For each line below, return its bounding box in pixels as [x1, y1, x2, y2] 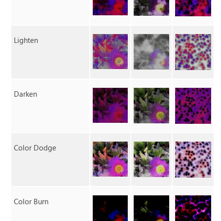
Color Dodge [14, 143, 57, 153]
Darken [14, 89, 37, 99]
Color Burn [14, 196, 49, 207]
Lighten [14, 35, 38, 45]
